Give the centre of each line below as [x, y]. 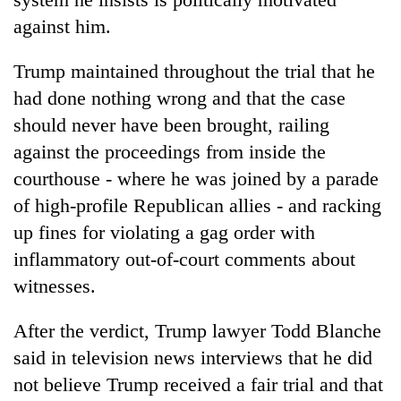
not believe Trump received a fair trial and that [198, 384]
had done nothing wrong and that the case [179, 98]
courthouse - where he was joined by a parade [196, 178]
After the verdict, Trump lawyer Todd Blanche [197, 330]
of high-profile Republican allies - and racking [197, 205]
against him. [62, 26]
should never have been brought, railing [171, 124]
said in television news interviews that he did [193, 357]
